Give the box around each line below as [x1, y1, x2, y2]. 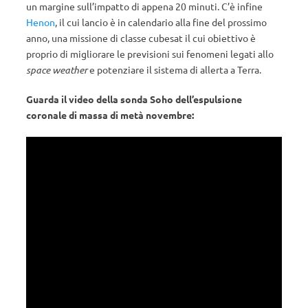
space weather [26, 63, 87, 77]
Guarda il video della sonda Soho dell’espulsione [26, 93, 242, 106]
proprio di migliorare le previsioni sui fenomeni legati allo [26, 47, 274, 60]
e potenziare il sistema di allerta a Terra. [87, 63, 261, 76]
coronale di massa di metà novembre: [26, 109, 194, 122]
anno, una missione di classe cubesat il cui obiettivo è [26, 32, 256, 45]
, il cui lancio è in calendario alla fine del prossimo [55, 16, 267, 29]
